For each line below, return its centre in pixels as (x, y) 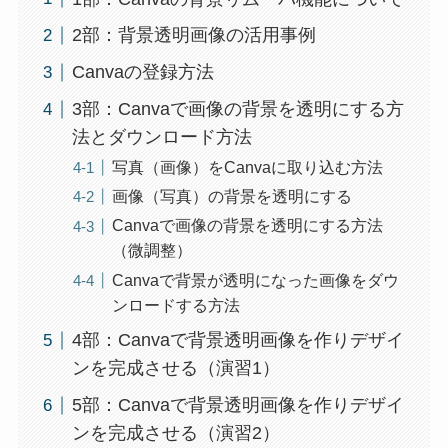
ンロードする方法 (175, 304)
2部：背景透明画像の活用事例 (193, 35)
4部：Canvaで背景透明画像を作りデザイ (237, 340)
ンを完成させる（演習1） (175, 368)
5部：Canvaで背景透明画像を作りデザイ (237, 405)
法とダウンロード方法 (161, 137)
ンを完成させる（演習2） (175, 433)
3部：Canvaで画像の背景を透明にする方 (237, 109)
